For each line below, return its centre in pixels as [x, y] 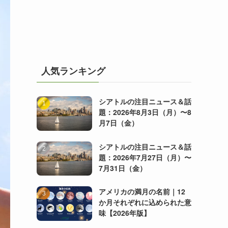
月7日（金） [118, 123]
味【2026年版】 [124, 213]
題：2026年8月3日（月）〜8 [145, 112]
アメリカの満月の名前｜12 [142, 192]
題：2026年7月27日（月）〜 [145, 157]
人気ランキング [73, 71]
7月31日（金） [122, 168]
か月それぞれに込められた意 [145, 202]
